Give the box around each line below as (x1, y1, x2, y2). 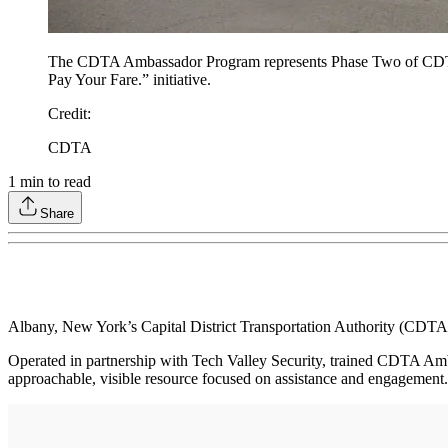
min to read (16, 173, 91, 191)
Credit (48, 105, 87, 123)
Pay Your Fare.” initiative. (48, 71, 215, 89)
